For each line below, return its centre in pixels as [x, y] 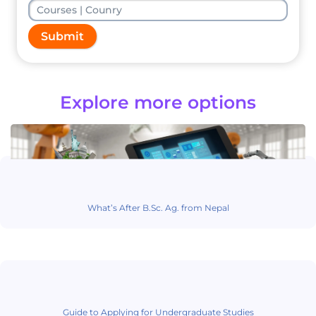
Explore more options [158, 102]
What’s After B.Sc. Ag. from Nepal [158, 208]
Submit [62, 37]
